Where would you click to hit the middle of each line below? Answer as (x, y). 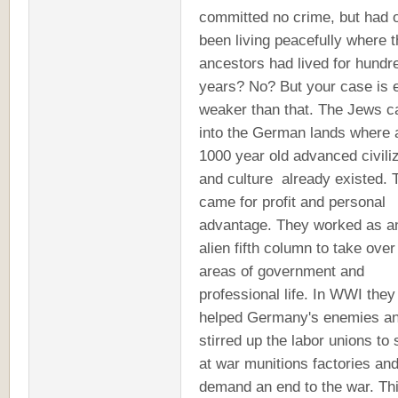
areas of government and (282, 271)
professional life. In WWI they (297, 294)
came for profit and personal (292, 202)
